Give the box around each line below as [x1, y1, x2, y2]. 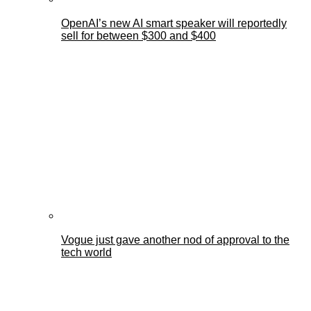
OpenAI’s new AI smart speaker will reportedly [61, 17, 287, 30]
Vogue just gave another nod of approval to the [61, 234, 289, 246]
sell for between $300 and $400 [61, 30, 216, 42]
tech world [61, 246, 112, 259]
